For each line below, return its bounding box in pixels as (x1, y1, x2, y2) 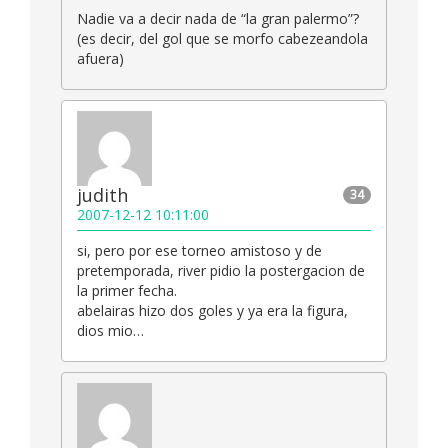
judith (77, 183, 128, 208)
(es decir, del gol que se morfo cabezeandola (77, 29, 368, 49)
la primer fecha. (77, 281, 177, 301)
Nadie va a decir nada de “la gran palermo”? (77, 9, 359, 29)
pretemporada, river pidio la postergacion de (77, 261, 365, 281)
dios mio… (77, 321, 144, 341)
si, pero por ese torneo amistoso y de (77, 241, 322, 261)
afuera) (77, 49, 124, 69)
